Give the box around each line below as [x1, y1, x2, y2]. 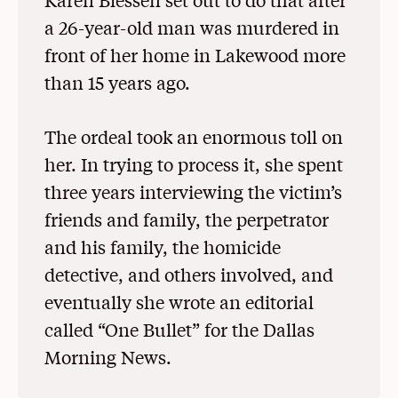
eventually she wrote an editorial [44, 290, 314, 314]
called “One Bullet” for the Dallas [44, 317, 314, 342]
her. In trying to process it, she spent [44, 152, 343, 177]
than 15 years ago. [44, 70, 190, 95]
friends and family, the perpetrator [44, 207, 329, 232]
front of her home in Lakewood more [44, 43, 346, 68]
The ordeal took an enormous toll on [44, 124, 343, 149]
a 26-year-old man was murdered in [44, 15, 339, 40]
